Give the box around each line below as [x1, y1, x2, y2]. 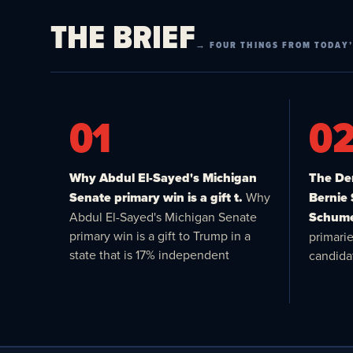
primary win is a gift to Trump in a [69, 226, 251, 244]
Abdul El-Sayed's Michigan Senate [69, 207, 257, 225]
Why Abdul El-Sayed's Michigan [69, 168, 257, 187]
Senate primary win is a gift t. [69, 188, 243, 206]
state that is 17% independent [69, 245, 229, 263]
